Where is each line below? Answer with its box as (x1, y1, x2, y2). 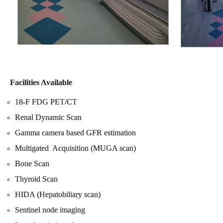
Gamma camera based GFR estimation (15, 128, 136, 137)
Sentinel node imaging (15, 205, 85, 214)
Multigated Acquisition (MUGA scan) (15, 143, 136, 152)
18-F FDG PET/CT (15, 97, 77, 106)
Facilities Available (10, 78, 76, 87)
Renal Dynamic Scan (15, 112, 82, 121)
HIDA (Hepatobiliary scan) (15, 190, 101, 199)
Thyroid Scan (15, 174, 58, 183)
